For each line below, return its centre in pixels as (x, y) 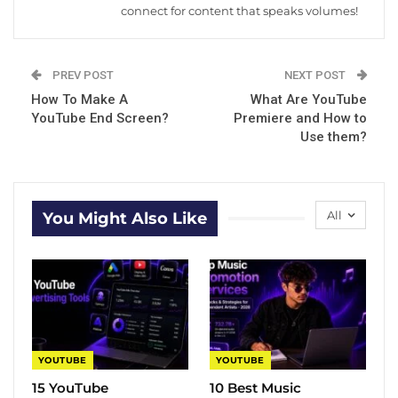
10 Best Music (255, 387)
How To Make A (80, 99)
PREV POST (82, 75)
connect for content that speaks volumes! (239, 10)
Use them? (334, 136)
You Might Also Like (125, 218)
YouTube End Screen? (100, 118)
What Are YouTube (309, 99)
